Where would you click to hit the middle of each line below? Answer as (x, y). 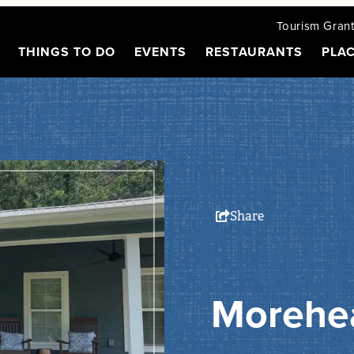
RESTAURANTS (254, 52)
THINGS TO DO (67, 52)
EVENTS (161, 52)
